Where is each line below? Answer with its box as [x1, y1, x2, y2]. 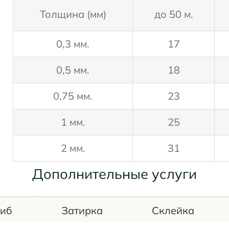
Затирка [61, 204, 103, 217]
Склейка [152, 204, 195, 217]
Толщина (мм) [39, 8, 106, 21]
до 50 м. [154, 8, 193, 21]
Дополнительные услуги [32, 165, 197, 183]
